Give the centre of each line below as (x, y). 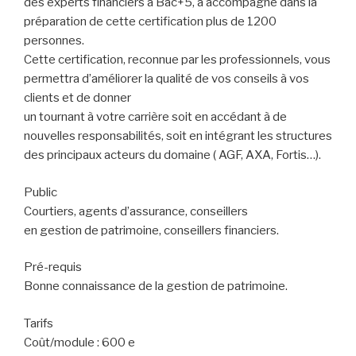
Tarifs (39, 323)
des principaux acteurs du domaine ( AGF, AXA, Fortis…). (172, 155)
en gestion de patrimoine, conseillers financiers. (151, 230)
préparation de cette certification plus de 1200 (150, 22)
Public (41, 192)
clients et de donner (77, 98)
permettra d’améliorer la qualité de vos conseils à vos (166, 79)
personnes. (54, 41)
